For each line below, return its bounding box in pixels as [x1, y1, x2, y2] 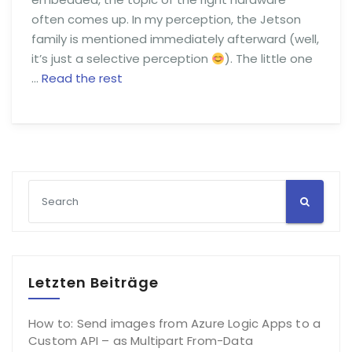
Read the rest [42, 70, 123, 87]
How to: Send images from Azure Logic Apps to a [28, 315, 321, 332]
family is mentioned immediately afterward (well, [31, 31, 319, 48]
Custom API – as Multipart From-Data [28, 332, 253, 350]
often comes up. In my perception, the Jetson [31, 11, 301, 28]
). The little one [225, 50, 313, 68]
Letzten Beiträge [28, 273, 159, 293]
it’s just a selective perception [31, 50, 211, 68]
